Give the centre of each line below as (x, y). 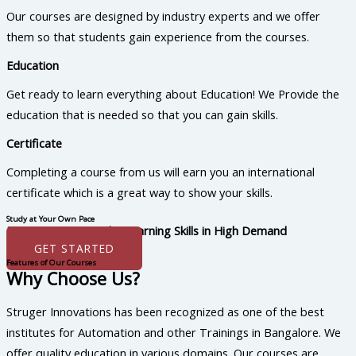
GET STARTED (74, 248)
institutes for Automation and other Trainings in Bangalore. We (174, 333)
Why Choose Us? (73, 278)
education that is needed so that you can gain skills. (142, 115)
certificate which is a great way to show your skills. (139, 193)
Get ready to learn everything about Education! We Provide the (173, 94)
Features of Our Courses (51, 262)
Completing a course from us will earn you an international (161, 172)
